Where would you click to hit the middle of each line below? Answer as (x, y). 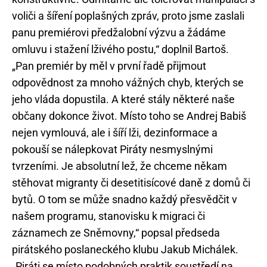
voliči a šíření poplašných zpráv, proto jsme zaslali (128, 16)
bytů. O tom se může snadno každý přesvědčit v (125, 200)
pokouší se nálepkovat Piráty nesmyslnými (112, 150)
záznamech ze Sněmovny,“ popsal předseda (116, 233)
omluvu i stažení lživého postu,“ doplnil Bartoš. (120, 49)
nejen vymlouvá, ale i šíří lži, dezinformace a (115, 133)
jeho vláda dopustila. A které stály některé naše (123, 100)
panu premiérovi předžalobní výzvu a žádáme (119, 33)
